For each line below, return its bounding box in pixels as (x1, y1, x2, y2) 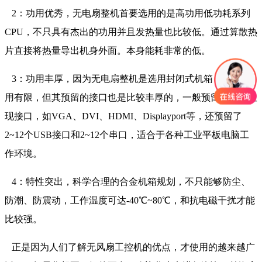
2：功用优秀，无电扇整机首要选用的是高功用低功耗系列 (5, 8, 250, 19)
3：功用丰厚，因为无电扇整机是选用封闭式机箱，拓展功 (5, 74, 250, 84)
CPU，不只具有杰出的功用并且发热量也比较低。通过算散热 (5, 27, 257, 37)
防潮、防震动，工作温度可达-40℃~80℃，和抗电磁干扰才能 (5, 195, 255, 206)
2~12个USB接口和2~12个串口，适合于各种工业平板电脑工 (5, 130, 249, 140)
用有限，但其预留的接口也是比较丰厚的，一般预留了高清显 (5, 92, 257, 103)
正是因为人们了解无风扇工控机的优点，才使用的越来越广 (5, 242, 255, 253)
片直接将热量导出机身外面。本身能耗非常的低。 (5, 46, 211, 56)
